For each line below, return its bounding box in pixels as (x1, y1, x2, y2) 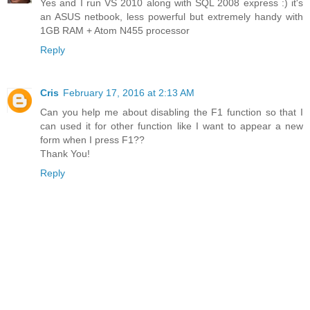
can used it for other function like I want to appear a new (40, 120, 303, 132)
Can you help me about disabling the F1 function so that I (40, 107, 303, 118)
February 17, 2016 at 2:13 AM (63, 87, 194, 99)
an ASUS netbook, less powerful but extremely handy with (40, 11, 303, 23)
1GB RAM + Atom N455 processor (40, 25, 190, 37)
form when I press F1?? (40, 134, 145, 146)
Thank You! (40, 148, 90, 160)
